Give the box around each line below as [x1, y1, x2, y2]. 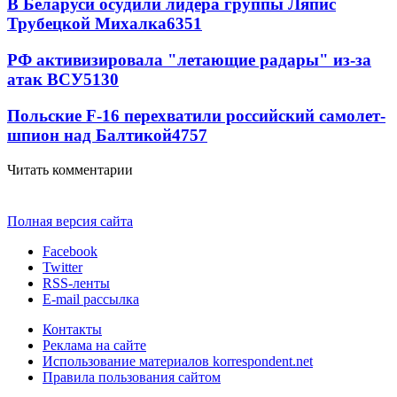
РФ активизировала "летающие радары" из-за [7, 51, 371, 70]
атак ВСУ [7, 70, 83, 90]
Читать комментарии [7, 161, 133, 177]
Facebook [43, 243, 97, 259]
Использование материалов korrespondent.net [43, 353, 313, 369]
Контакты [43, 321, 102, 337]
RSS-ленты [43, 275, 110, 291]
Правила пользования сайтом [43, 369, 221, 385]
